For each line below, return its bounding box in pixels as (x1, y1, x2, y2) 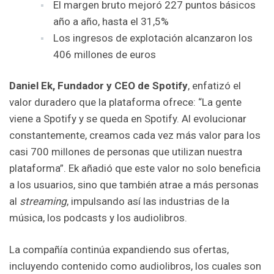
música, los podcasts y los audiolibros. (9, 211, 187, 224)
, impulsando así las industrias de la (67, 194, 229, 207)
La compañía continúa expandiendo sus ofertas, (9, 243, 229, 256)
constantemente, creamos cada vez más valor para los (9, 128, 261, 141)
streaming (20, 194, 67, 207)
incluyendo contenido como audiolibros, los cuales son (9, 260, 261, 273)
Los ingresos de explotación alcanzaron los (53, 31, 253, 44)
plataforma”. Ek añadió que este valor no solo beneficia (9, 161, 261, 174)
